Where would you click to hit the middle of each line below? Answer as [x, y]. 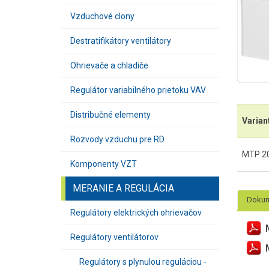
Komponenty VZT [104, 164]
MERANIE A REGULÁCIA [123, 188]
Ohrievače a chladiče [109, 65]
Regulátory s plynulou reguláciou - [143, 262]
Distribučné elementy [110, 115]
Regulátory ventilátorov [114, 237]
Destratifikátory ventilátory [121, 41]
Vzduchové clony [102, 16]
